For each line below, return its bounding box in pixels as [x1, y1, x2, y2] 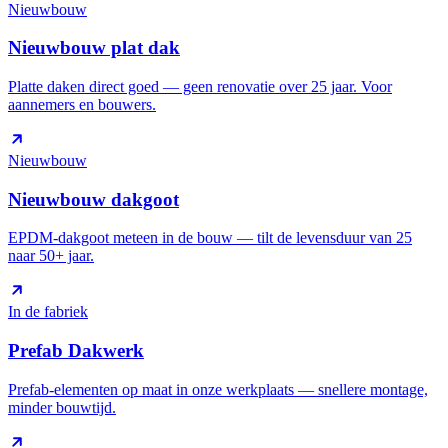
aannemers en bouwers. [8, 95, 156, 113]
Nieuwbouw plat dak [8, 37, 180, 59]
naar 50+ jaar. [8, 247, 94, 265]
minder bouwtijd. [8, 398, 116, 416]
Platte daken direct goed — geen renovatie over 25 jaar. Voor [8, 77, 392, 95]
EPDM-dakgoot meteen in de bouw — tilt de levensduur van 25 [8, 229, 412, 247]
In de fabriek [8, 303, 88, 321]
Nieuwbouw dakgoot [8, 188, 179, 210]
